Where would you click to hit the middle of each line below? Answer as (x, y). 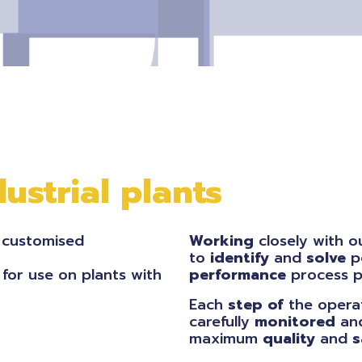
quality (289, 339)
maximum (226, 339)
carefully (222, 322)
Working (221, 241)
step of (256, 305)
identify (240, 258)
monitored (295, 322)
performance (238, 275)
